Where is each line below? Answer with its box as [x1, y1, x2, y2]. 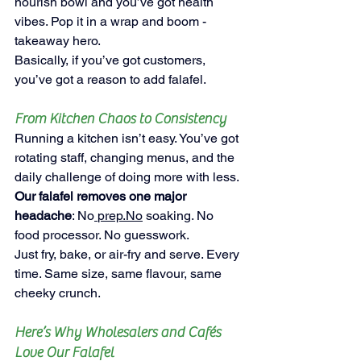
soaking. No [143, 207, 217, 223]
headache [15, 207, 72, 223]
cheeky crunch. [15, 284, 101, 301]
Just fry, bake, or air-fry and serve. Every [15, 246, 243, 262]
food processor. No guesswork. [15, 226, 189, 243]
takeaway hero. [15, 32, 101, 48]
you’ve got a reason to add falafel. [15, 71, 206, 87]
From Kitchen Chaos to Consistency [15, 110, 226, 127]
